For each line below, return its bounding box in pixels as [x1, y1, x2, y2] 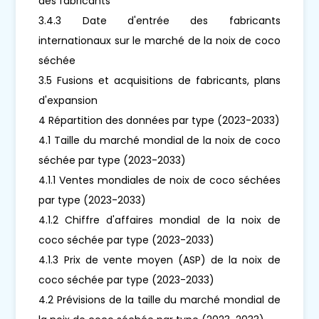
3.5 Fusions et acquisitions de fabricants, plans [38, 73, 281, 88]
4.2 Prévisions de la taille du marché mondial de [38, 292, 281, 307]
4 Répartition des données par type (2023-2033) [38, 113, 281, 127]
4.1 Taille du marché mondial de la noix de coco [38, 132, 281, 147]
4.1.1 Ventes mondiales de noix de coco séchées [38, 172, 281, 187]
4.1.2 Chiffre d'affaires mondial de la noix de [38, 212, 281, 227]
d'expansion [38, 93, 98, 108]
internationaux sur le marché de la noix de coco [38, 33, 281, 48]
